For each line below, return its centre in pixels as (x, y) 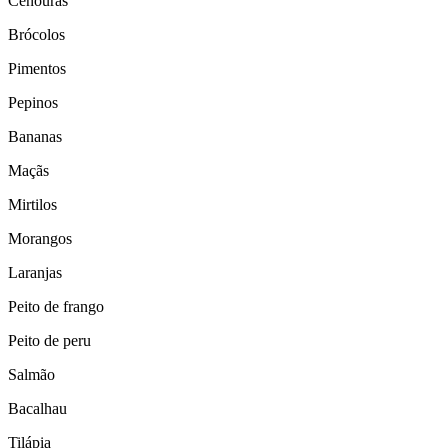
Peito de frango (56, 307)
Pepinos (33, 103)
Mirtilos (32, 205)
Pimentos (37, 69)
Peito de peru (49, 341)
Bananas (35, 137)
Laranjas (35, 273)
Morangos (40, 239)
